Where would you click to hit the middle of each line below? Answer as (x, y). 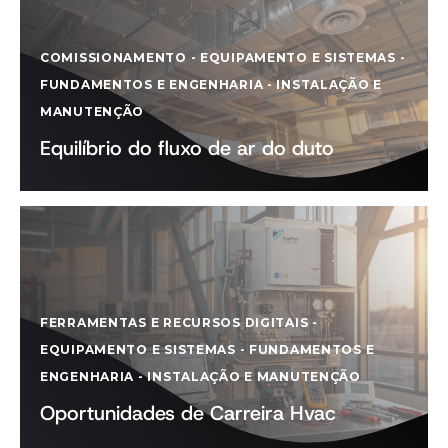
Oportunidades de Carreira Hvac (188, 413)
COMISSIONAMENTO (113, 57)
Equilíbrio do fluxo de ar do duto (187, 148)
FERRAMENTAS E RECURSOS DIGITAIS (174, 322)
